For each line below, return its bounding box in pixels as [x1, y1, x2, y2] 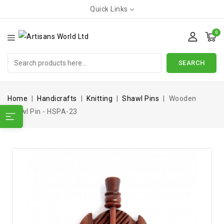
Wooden [168, 94, 196, 102]
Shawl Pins [122, 94, 159, 102]
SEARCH [178, 59, 205, 66]
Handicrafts [37, 94, 77, 102]
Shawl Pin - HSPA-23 [7, 107, 77, 115]
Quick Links [90, 5, 128, 13]
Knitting [86, 94, 112, 102]
